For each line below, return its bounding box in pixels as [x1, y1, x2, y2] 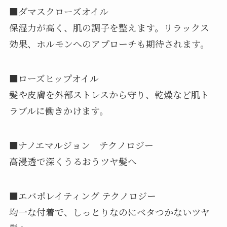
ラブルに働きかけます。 [9, 104, 108, 118]
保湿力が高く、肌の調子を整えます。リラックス [9, 21, 209, 34]
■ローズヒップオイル [9, 71, 99, 85]
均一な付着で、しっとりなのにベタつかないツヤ [9, 205, 210, 218]
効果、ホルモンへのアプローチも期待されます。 [9, 37, 209, 51]
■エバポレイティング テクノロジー [9, 188, 156, 202]
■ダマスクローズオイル [9, 5, 108, 18]
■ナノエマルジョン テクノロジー [9, 138, 154, 152]
